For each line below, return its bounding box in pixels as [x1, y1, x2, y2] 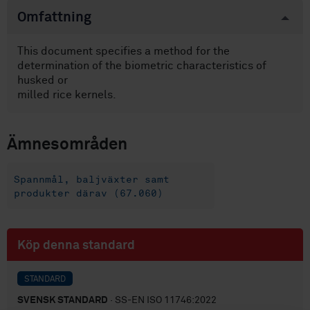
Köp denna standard [17, 239, 135, 252]
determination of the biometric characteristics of [17, 60, 266, 72]
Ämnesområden [7, 136, 127, 153]
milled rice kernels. [17, 89, 116, 101]
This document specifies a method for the [17, 46, 230, 57]
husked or [17, 75, 68, 86]
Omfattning [17, 10, 91, 25]
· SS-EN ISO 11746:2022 [108, 295, 217, 305]
